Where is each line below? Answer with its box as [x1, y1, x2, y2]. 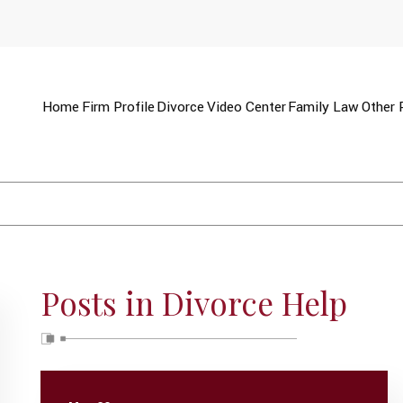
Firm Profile [81, 97, 155, 118]
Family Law [288, 97, 360, 118]
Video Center [206, 97, 286, 118]
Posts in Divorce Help [40, 282, 347, 325]
